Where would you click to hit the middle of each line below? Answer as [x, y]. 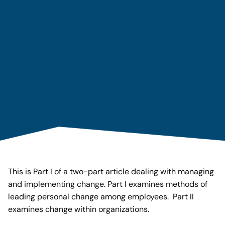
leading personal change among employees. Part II [101, 196]
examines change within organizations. [79, 209]
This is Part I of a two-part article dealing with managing [111, 171]
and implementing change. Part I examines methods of [108, 184]
